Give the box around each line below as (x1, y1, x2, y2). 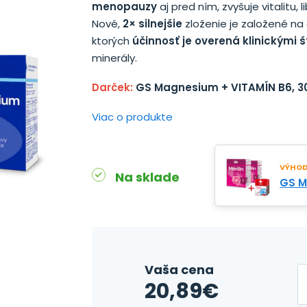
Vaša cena (144, 261, 214, 278)
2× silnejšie (123, 16, 183, 31)
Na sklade (115, 168, 180, 186)
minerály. (92, 51, 138, 65)
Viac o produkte (92, 110, 173, 124)
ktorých (92, 34, 133, 48)
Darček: (92, 80, 136, 95)
